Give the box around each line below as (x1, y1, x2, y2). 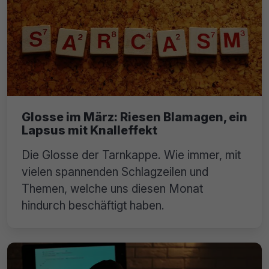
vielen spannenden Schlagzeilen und (22, 164, 208, 179)
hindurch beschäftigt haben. (22, 198, 165, 213)
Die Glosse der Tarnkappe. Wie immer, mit (22, 147, 241, 162)
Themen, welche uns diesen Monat (22, 181, 203, 196)
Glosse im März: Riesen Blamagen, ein (22, 109, 247, 124)
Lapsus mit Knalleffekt (22, 122, 157, 138)
